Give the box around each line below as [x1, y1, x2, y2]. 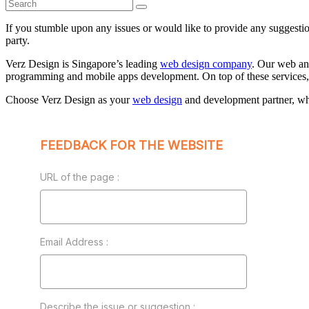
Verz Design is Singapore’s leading [6, 58, 160, 70]
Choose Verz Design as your [6, 94, 132, 106]
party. [6, 34, 30, 47]
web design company [160, 58, 252, 70]
